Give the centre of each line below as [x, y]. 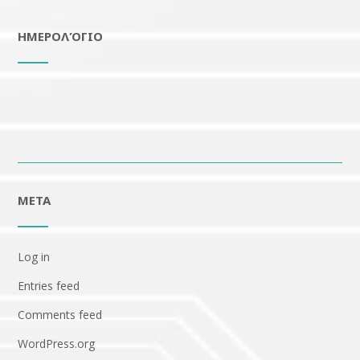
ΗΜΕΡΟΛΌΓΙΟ [60, 36]
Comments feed [60, 314]
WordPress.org [56, 343]
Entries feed [49, 285]
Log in [34, 256]
